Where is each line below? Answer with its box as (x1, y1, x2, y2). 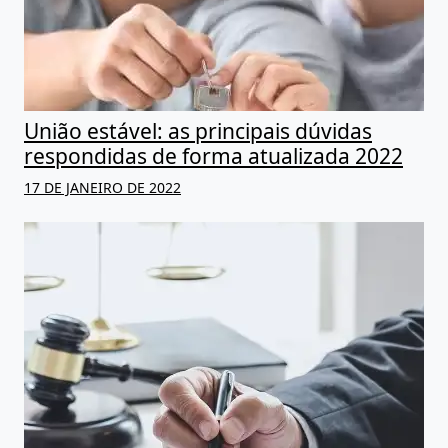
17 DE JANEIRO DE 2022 (24, 178, 181, 198)
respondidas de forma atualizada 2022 (24, 142, 403, 171)
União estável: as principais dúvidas (24, 117, 372, 146)
